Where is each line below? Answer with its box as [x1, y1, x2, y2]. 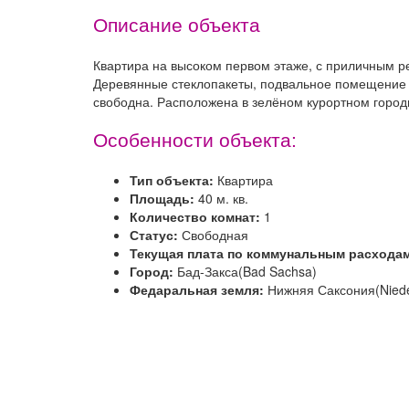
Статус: [130, 225, 182, 244]
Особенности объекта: [93, 129, 297, 151]
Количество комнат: [130, 206, 264, 225]
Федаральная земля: [130, 279, 267, 299]
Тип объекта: [130, 170, 217, 189]
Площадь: [130, 188, 198, 207]
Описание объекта [93, 14, 260, 36]
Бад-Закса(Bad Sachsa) [177, 261, 317, 280]
